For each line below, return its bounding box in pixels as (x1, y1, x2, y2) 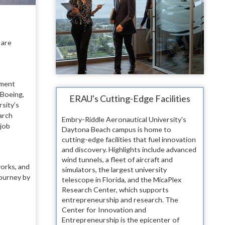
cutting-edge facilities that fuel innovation (62, 135, 196, 144)
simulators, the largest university (62, 165, 167, 174)
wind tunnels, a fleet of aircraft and (62, 155, 173, 164)
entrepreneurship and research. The (62, 195, 178, 204)
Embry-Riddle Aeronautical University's (62, 115, 186, 124)
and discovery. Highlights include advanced (62, 145, 196, 154)
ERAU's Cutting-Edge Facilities (69, 93, 190, 104)
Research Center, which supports (62, 185, 169, 194)
